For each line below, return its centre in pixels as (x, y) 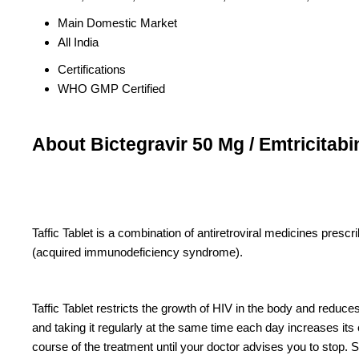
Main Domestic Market (117, 23)
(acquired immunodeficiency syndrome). (137, 252)
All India (78, 42)
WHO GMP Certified (111, 89)
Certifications (92, 70)
